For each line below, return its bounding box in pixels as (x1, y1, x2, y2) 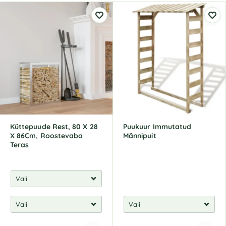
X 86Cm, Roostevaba (10, 131, 83, 140)
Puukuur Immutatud (123, 122, 192, 131)
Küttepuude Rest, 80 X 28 (10, 122, 98, 131)
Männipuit (123, 131, 156, 140)
